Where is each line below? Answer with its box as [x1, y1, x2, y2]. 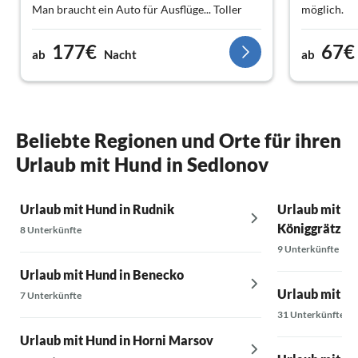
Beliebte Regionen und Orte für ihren [16, 128, 341, 152]
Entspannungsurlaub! [32, 18, 138, 33]
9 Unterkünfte [276, 242, 339, 255]
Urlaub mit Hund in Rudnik [20, 201, 174, 217]
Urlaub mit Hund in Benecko [20, 266, 184, 282]
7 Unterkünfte [20, 288, 82, 301]
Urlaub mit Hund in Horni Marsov [20, 332, 213, 348]
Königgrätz [276, 220, 341, 236]
